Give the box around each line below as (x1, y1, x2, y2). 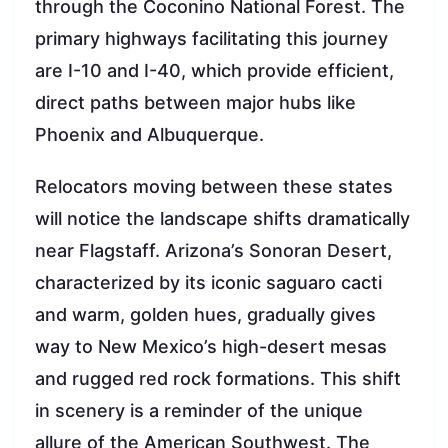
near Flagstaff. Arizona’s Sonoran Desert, (35, 239, 392, 261)
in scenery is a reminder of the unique (35, 399, 363, 421)
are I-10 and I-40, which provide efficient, (35, 59, 394, 81)
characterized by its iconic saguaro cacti (35, 271, 382, 293)
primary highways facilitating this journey (35, 27, 388, 49)
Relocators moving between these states (35, 175, 393, 197)
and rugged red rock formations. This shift (35, 367, 401, 389)
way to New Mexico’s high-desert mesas (35, 335, 387, 357)
